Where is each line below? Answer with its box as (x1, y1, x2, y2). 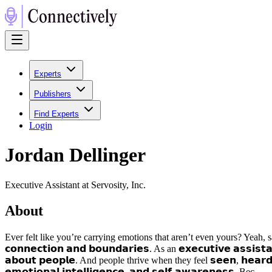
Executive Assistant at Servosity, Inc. (5, 179, 146, 190)
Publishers (34, 89, 71, 98)
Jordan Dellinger (5, 144, 146, 166)
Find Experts (34, 109, 79, 118)
